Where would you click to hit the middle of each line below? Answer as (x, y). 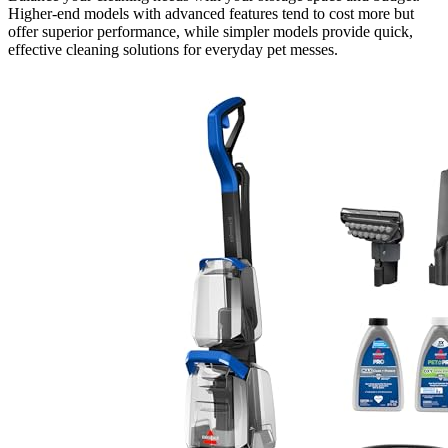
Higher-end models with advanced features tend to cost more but (211, 14)
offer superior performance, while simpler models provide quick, (210, 32)
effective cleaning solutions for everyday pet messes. (173, 50)
